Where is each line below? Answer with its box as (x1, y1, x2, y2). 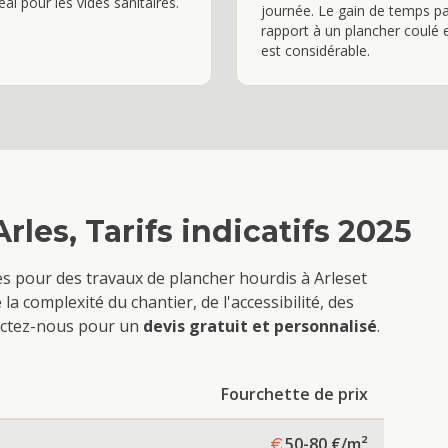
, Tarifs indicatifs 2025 (69, 213, 412, 250)
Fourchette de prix (221, 383, 368, 405)
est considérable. (261, 41, 370, 60)
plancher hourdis (169, 267, 297, 289)
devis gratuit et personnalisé (143, 315, 377, 337)
